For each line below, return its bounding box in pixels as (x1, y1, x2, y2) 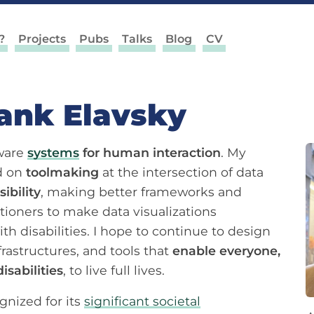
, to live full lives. (63, 263, 165, 278)
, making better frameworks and (41, 184, 242, 200)
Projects (18, 32, 66, 46)
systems (27, 145, 79, 161)
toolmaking (26, 165, 99, 180)
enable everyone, (172, 243, 280, 259)
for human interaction (79, 145, 221, 161)
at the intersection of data (99, 165, 264, 180)
